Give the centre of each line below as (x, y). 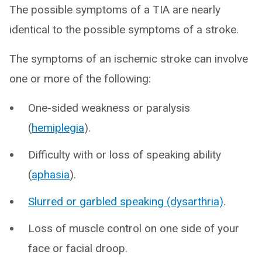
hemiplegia (58, 128)
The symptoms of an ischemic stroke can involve (129, 59)
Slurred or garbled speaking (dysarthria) (126, 202)
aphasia (51, 175)
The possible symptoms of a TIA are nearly (115, 10)
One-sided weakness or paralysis (109, 108)
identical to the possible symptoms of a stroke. (124, 30)
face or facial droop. (78, 249)
